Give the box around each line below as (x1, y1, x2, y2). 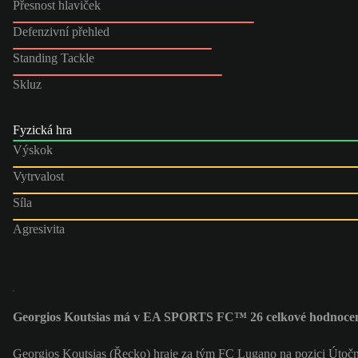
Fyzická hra (13, 122, 72, 137)
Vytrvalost (13, 169, 64, 183)
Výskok (13, 142, 53, 157)
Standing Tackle (13, 50, 94, 65)
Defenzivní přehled (13, 24, 109, 38)
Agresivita (13, 221, 65, 236)
